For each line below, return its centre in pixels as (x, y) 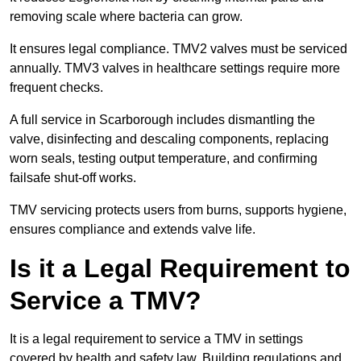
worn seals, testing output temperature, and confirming (164, 159)
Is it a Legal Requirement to (180, 269)
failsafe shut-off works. (73, 178)
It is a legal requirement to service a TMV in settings (156, 339)
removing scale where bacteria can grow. (126, 17)
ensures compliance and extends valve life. (133, 230)
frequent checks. (56, 88)
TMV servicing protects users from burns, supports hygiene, (178, 210)
